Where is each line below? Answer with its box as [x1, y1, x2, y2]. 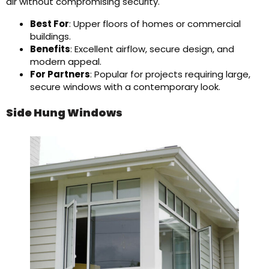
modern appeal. [30, 55, 101, 68]
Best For [30, 17, 69, 30]
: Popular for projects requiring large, [90, 68, 250, 80]
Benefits [30, 43, 70, 55]
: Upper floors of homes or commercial [69, 17, 241, 30]
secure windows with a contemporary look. [30, 80, 220, 93]
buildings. [30, 30, 71, 43]
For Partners [30, 68, 90, 80]
